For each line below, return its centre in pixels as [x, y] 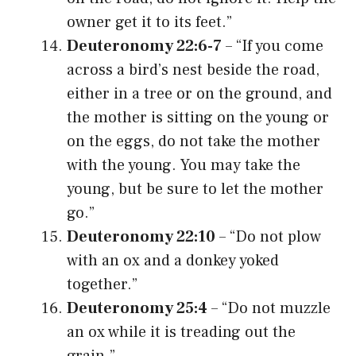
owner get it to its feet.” [149, 22]
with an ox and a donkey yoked [173, 260]
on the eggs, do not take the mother [193, 141]
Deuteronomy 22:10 [141, 236]
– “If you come [273, 46]
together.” [102, 284]
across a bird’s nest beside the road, [193, 70]
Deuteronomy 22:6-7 [144, 46]
